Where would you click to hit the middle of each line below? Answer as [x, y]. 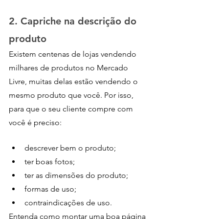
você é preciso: [35, 122]
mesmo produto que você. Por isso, [72, 95]
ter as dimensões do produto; [76, 175]
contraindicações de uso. [68, 202]
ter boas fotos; [50, 161]
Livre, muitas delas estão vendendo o [74, 81]
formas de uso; [50, 189]
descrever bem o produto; [70, 148]
